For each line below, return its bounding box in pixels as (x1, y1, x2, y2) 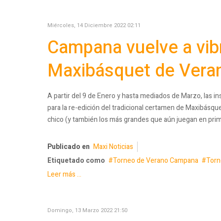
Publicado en (47, 142, 90, 152)
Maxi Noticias (93, 142, 133, 152)
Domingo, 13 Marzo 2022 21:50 (47, 206, 127, 215)
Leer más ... (47, 169, 81, 180)
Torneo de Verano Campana (113, 155, 198, 166)
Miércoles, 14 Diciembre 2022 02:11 (47, 21, 141, 30)
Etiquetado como (47, 155, 105, 166)
